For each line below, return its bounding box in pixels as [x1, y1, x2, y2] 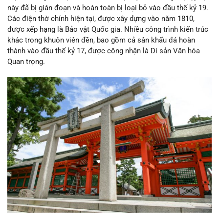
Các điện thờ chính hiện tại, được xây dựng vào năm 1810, [7, 14, 195, 23]
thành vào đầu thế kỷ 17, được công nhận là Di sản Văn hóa [7, 46, 200, 56]
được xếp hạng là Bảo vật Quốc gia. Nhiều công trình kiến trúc [7, 25, 208, 34]
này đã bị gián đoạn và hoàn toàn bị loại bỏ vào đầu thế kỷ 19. [7, 3, 208, 13]
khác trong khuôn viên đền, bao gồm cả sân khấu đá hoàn [7, 36, 195, 45]
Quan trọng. [7, 57, 45, 66]
